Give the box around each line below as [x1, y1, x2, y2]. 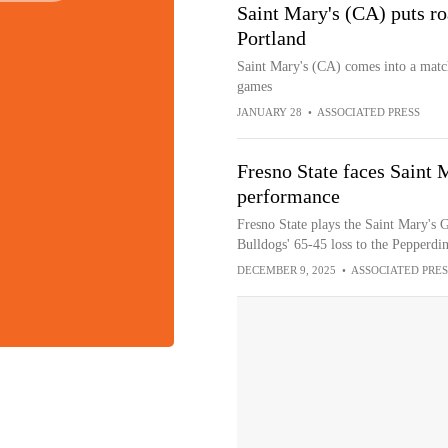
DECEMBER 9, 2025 [236, 264, 336, 276]
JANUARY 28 [236, 106, 302, 118]
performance [236, 185, 340, 207]
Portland [236, 27, 306, 49]
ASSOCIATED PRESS [316, 106, 420, 118]
